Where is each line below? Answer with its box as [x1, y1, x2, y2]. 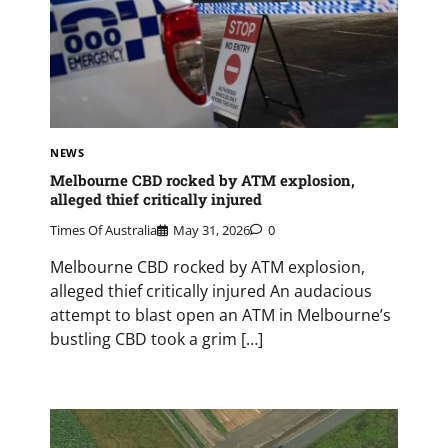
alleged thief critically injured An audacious [50, 280, 372, 303]
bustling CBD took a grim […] [50, 328, 263, 351]
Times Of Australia [50, 221, 157, 240]
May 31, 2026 [173, 221, 250, 240]
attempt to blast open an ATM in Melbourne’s [50, 304, 391, 327]
